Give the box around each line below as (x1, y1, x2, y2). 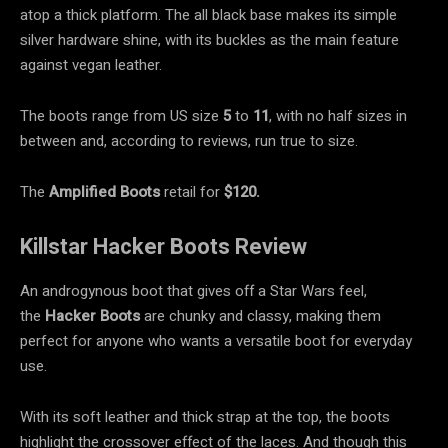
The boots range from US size (20, 104, 223, 127)
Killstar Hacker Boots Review (20, 233, 307, 259)
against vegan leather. (20, 53, 162, 76)
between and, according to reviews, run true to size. (20, 129, 358, 152)
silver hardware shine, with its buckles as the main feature (20, 28, 399, 51)
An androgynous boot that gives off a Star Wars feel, (20, 279, 367, 302)
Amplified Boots (49, 180, 160, 203)
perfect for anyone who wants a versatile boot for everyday (20, 329, 412, 352)
